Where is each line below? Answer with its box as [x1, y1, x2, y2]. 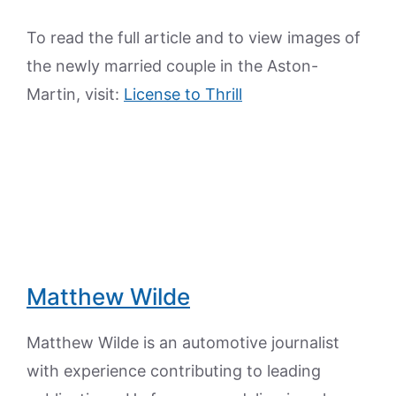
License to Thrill [124, 85, 242, 103]
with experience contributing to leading [27, 362, 321, 380]
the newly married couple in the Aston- [27, 57, 318, 75]
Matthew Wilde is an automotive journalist [27, 333, 339, 352]
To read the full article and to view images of [27, 28, 361, 47]
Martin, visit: [27, 85, 124, 103]
